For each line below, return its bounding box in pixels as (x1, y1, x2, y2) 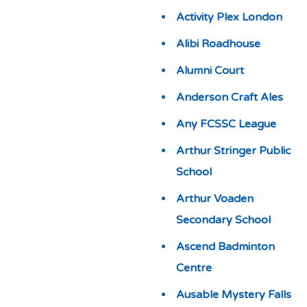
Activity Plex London (175, 10, 282, 24)
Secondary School (175, 213, 271, 227)
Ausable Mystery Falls (175, 288, 291, 302)
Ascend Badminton (175, 240, 275, 254)
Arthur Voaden (175, 192, 254, 206)
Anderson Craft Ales (175, 90, 283, 104)
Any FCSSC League (175, 117, 276, 131)
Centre (175, 261, 212, 275)
